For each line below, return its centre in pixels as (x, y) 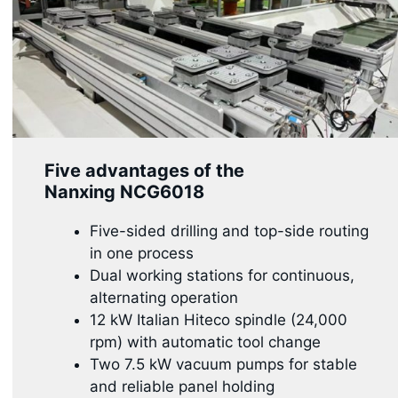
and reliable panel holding (182, 386)
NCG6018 (159, 191)
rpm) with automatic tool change (205, 342)
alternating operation (163, 297)
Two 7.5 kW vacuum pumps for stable (223, 364)
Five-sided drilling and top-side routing (229, 231)
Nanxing (80, 191)
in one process (141, 253)
